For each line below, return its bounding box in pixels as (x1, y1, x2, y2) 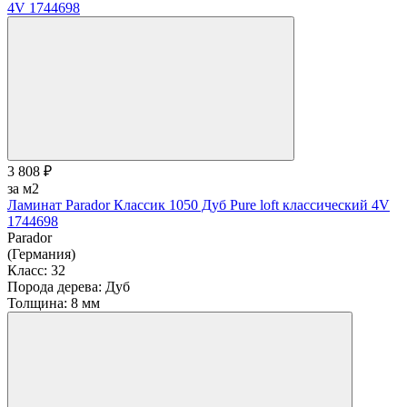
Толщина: (7, 294, 67, 311)
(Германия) (7, 245, 75, 262)
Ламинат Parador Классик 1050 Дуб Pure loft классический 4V (7, 196, 390, 213)
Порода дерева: (7, 278, 102, 294)
